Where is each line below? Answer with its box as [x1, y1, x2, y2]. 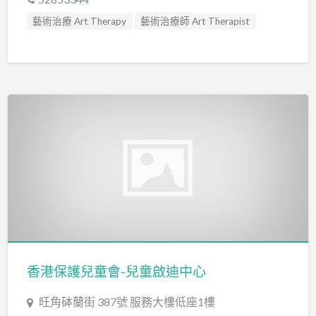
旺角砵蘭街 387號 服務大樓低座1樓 [38, 294, 215, 308]
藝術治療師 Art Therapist [140, 15, 250, 27]
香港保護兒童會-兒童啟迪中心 [26, 262, 206, 279]
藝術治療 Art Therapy [32, 15, 127, 27]
